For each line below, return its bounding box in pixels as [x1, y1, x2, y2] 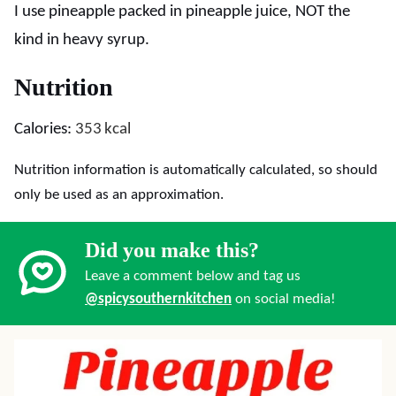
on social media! [232, 292, 336, 307]
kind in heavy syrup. [14, 32, 149, 49]
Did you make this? [85, 239, 259, 262]
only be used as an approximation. [14, 187, 224, 202]
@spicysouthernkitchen [85, 292, 232, 307]
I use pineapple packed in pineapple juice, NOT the [14, 4, 350, 20]
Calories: [14, 121, 75, 138]
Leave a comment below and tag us [85, 269, 301, 284]
